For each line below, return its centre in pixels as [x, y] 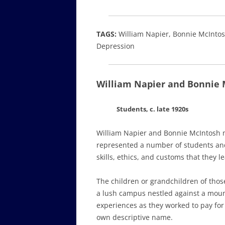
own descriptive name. [135, 217]
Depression [116, 46]
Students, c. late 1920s [152, 109]
